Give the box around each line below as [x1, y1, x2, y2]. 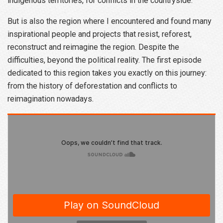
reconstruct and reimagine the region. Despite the [7, 42, 179, 52]
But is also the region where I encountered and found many [7, 16, 212, 26]
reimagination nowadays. [7, 94, 94, 104]
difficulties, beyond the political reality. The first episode [7, 55, 202, 65]
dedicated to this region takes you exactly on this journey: [7, 68, 207, 78]
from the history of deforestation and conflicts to [7, 81, 177, 91]
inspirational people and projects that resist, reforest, [7, 29, 192, 39]
